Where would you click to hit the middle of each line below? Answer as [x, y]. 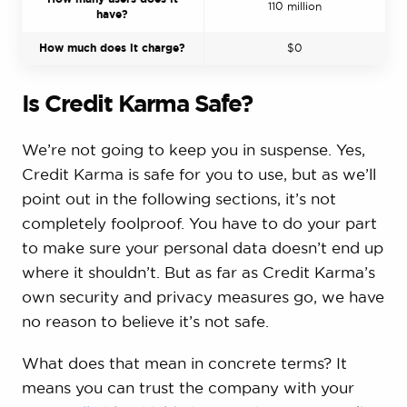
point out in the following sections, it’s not [179, 199]
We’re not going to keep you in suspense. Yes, [193, 150]
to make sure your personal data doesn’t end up [202, 248]
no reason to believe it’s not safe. [145, 322]
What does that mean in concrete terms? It [184, 363]
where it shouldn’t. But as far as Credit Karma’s [198, 273]
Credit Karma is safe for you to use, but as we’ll [199, 174]
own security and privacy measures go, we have [203, 297]
